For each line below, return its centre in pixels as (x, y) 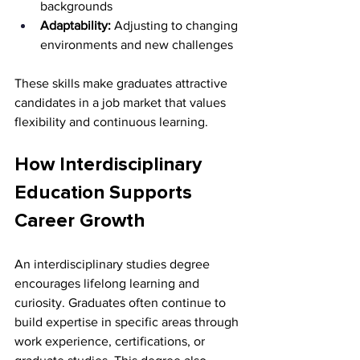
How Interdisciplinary (110, 165)
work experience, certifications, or (111, 342)
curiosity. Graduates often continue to (122, 303)
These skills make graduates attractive (123, 84)
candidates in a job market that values (122, 103)
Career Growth (80, 221)
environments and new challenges (137, 45)
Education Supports (106, 193)
